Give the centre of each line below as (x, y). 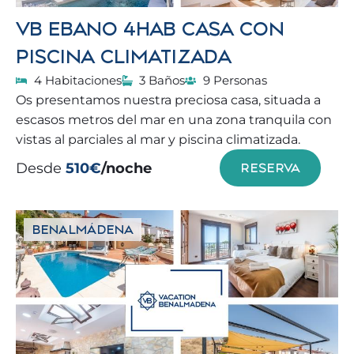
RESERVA (270, 168)
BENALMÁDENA (83, 230)
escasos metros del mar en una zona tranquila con (174, 120)
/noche (126, 168)
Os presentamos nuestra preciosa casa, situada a (168, 100)
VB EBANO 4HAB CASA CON (150, 29)
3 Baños (162, 80)
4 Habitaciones (77, 80)
